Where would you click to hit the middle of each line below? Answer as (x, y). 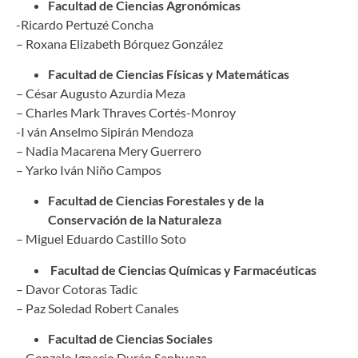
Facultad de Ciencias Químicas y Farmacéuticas (182, 269)
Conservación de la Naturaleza (135, 220)
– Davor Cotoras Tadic (77, 288)
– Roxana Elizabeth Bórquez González (119, 43)
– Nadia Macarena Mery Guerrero (109, 150)
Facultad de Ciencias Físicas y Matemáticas (169, 74)
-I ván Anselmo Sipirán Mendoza (105, 131)
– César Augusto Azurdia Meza (101, 93)
